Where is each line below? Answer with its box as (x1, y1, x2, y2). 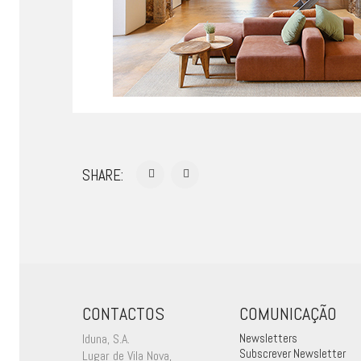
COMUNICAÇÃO (239, 301, 337, 325)
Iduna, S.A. (82, 330, 130, 347)
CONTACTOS (82, 301, 164, 325)
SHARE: (82, 164, 123, 185)
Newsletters (239, 330, 297, 346)
